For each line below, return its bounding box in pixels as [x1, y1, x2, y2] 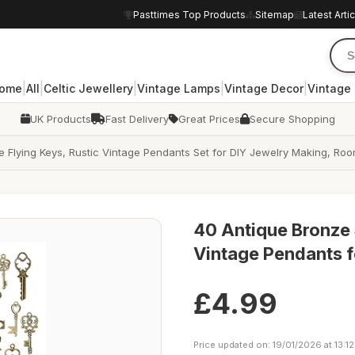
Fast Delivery [105, 113, 169, 125]
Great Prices [177, 113, 240, 125]
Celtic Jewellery [43, 81, 133, 95]
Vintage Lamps [136, 81, 220, 95]
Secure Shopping [249, 113, 335, 125]
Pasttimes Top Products [133, 8, 246, 21]
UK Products [29, 113, 91, 125]
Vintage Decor [223, 81, 303, 95]
